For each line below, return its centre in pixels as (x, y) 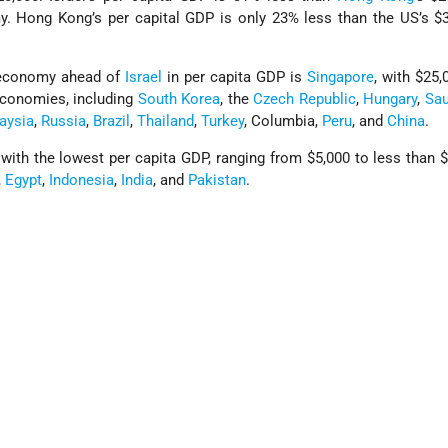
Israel (144, 77)
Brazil (112, 121)
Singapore (341, 77)
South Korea (179, 99)
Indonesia (82, 180)
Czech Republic (304, 99)
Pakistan (217, 180)
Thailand (166, 121)
